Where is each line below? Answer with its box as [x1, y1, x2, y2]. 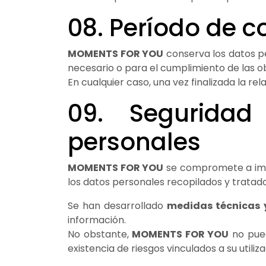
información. [68, 213, 126, 227]
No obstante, [68, 227, 132, 241]
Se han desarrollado [68, 198, 167, 213]
